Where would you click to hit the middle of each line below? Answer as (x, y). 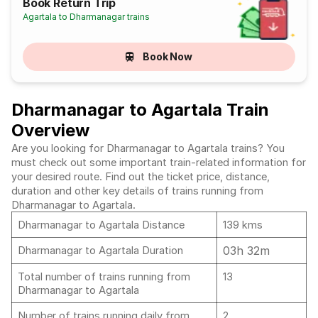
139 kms (243, 225)
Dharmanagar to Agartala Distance (103, 225)
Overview (50, 130)
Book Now (168, 56)
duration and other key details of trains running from (137, 191)
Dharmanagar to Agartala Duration (100, 251)
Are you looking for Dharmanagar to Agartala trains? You (148, 148)
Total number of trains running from (104, 277)
